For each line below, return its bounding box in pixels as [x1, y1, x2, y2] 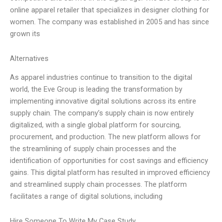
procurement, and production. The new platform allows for [10, 132, 201, 142]
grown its [10, 29, 40, 39]
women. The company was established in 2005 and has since [10, 17, 209, 27]
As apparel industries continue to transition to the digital [10, 73, 192, 82]
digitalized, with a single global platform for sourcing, [10, 120, 181, 130]
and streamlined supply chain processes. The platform [10, 180, 187, 189]
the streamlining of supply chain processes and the [10, 144, 176, 154]
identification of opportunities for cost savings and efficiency [10, 156, 208, 166]
